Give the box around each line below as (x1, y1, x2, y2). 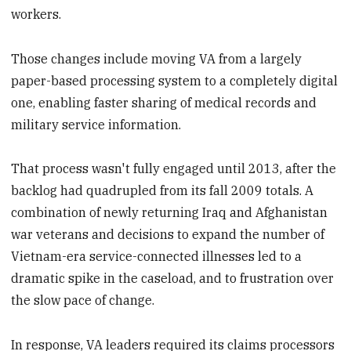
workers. (11, 5, 62, 22)
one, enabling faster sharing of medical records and (11, 94, 317, 110)
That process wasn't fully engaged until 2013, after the (11, 161, 337, 177)
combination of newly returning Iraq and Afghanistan (11, 204, 328, 221)
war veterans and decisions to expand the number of (11, 226, 325, 243)
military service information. (11, 116, 182, 132)
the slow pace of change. (11, 292, 155, 309)
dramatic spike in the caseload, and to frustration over (11, 270, 335, 287)
